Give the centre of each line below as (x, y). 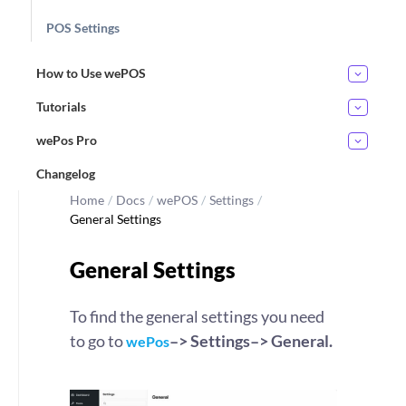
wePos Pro (67, 140)
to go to (98, 341)
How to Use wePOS (91, 73)
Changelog (66, 174)
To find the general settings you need (197, 316)
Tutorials (61, 106)
